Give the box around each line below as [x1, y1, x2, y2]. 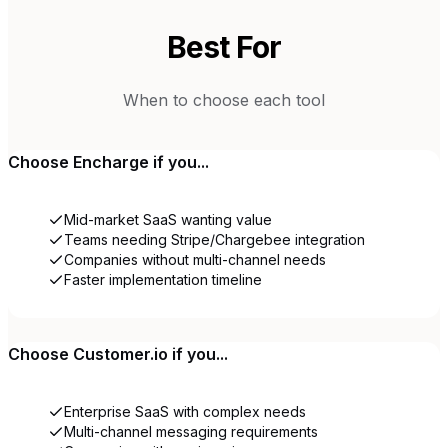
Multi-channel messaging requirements [64, 422, 318, 440]
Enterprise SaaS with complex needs [64, 402, 306, 420]
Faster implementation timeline [64, 270, 262, 288]
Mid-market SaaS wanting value [64, 210, 272, 228]
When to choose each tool [123, 89, 325, 110]
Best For [166, 28, 282, 65]
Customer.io [73, 343, 168, 364]
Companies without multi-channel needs [64, 250, 326, 268]
